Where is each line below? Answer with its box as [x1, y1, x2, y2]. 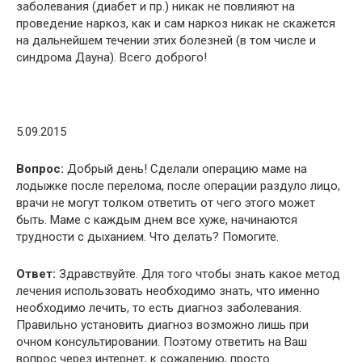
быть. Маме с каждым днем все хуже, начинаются [16, 212, 297, 227]
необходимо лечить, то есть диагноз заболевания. [16, 300, 301, 315]
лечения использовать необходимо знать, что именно [16, 283, 320, 298]
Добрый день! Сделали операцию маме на [64, 161, 307, 176]
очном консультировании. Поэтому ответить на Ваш [16, 334, 307, 349]
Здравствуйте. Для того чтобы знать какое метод [56, 266, 340, 281]
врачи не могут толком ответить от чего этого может [16, 195, 315, 210]
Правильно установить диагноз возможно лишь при [16, 317, 309, 332]
